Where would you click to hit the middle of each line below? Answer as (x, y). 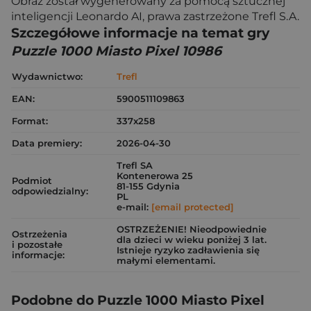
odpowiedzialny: (50, 191)
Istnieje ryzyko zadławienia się (188, 250)
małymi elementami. (166, 260)
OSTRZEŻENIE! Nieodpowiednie (192, 229)
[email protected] (193, 207)
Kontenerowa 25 (155, 176)
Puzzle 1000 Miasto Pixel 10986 (116, 51)
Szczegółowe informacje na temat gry (140, 33)
